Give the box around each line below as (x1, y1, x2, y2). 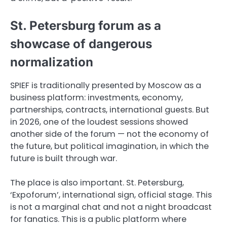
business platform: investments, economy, (10, 92, 183, 104)
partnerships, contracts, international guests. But (10, 104, 209, 116)
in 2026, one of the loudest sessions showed (10, 116, 188, 128)
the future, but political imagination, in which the (10, 140, 209, 153)
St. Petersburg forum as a (10, 18, 161, 33)
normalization (10, 55, 93, 70)
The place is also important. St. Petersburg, (10, 177, 184, 189)
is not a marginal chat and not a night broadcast (10, 201, 212, 213)
